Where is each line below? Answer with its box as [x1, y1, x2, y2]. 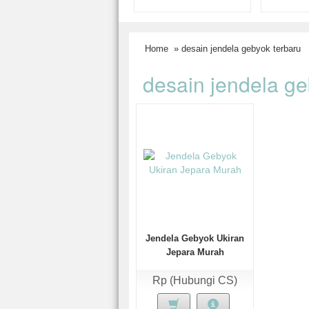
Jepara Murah [166, 247, 224, 257]
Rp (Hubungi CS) [152, 275, 238, 286]
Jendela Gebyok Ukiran [146, 233, 245, 243]
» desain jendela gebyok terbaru [171, 43, 301, 54]
